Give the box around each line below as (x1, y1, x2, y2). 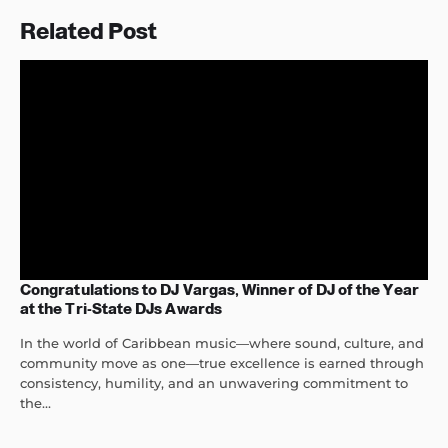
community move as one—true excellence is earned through (20, 355, 424, 371)
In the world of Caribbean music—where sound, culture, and (20, 335, 424, 351)
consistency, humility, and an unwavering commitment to (20, 375, 408, 391)
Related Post (20, 19, 157, 44)
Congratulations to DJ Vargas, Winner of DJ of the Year (20, 281, 419, 298)
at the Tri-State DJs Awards (20, 300, 222, 317)
